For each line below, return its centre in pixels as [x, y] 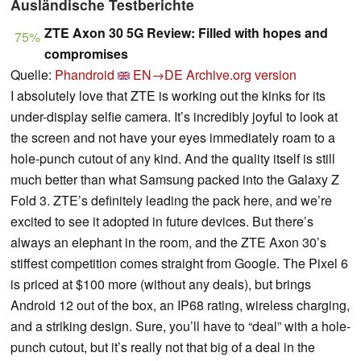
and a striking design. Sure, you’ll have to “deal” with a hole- [180, 326]
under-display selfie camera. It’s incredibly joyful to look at [174, 117]
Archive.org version [241, 75]
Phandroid [85, 75]
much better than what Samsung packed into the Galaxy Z [175, 180]
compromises [86, 54]
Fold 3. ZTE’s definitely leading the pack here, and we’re [171, 201]
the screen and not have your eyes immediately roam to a [173, 138]
